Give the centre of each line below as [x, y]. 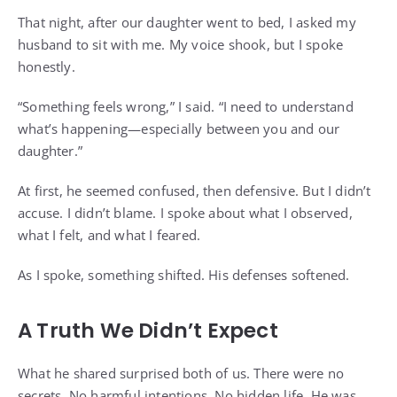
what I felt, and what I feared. [109, 235]
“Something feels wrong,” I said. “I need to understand [186, 107]
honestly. [47, 67]
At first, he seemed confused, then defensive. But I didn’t [195, 191]
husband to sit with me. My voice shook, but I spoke [181, 45]
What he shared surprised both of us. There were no [181, 374]
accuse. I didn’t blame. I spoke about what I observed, [185, 213]
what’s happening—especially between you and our [179, 129]
